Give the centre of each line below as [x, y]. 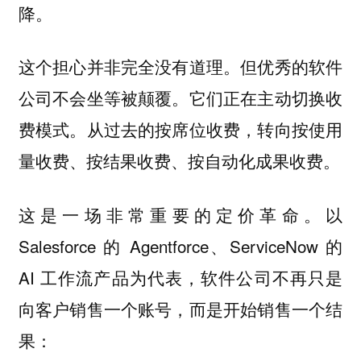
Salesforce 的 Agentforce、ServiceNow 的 [180, 245]
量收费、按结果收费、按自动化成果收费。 [179, 161]
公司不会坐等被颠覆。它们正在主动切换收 [180, 98]
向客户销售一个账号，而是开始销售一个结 [180, 308]
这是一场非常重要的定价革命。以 [180, 214]
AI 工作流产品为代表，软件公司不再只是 [180, 277]
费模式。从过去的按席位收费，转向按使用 [180, 129]
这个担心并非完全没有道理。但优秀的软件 [180, 66]
